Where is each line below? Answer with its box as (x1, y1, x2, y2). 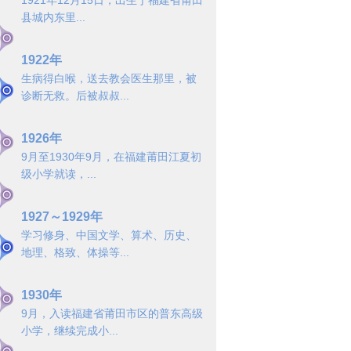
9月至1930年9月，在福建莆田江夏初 (21, 150, 201, 163)
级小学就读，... (21, 168, 96, 180)
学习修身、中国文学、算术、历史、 (21, 229, 197, 241)
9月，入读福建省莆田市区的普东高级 (21, 307, 203, 320)
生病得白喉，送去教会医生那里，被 (21, 72, 197, 85)
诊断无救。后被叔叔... (21, 89, 129, 102)
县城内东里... (21, 11, 85, 24)
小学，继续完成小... (21, 324, 118, 337)
